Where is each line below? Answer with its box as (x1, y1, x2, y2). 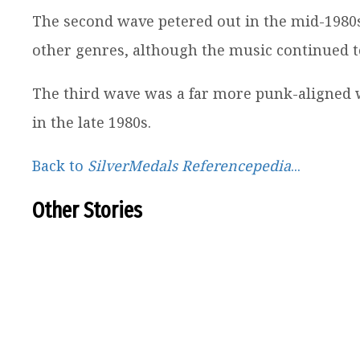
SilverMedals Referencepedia (87, 156, 291, 176)
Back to (31, 156, 88, 176)
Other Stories (31, 198, 142, 224)
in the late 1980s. (31, 112, 151, 133)
